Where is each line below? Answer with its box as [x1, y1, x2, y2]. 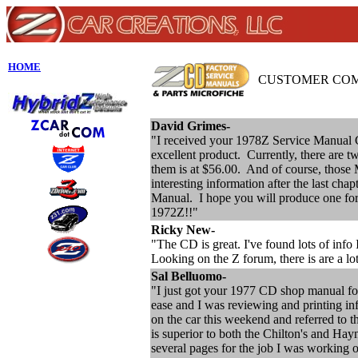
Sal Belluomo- [151, 269, 226, 283]
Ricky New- [151, 223, 215, 237]
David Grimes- [151, 119, 230, 133]
